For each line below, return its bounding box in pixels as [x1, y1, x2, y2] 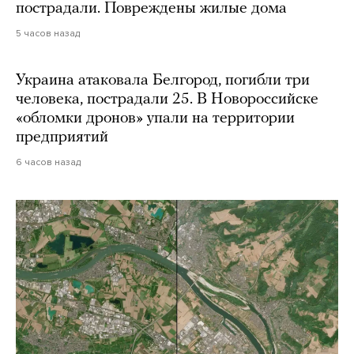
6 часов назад [16, 156, 81, 168]
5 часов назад [16, 27, 80, 39]
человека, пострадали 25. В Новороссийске [16, 91, 318, 107]
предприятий [16, 129, 108, 145]
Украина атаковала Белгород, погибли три [16, 72, 310, 88]
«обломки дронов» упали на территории [16, 110, 295, 126]
